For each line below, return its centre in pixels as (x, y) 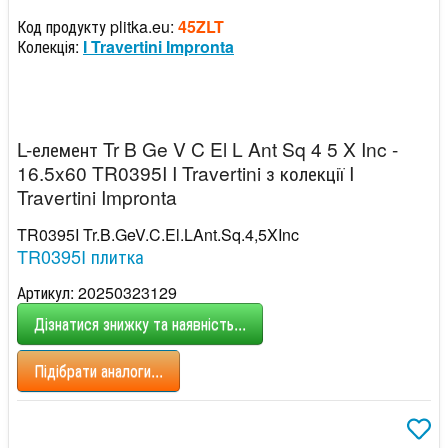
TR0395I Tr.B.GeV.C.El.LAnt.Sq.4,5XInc (158, 234)
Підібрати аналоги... (98, 370)
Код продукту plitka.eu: (97, 26)
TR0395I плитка (80, 255)
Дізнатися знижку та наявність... (140, 323)
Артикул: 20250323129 (97, 292)
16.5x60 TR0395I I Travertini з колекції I (185, 172)
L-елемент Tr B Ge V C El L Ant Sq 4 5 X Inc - (207, 148)
